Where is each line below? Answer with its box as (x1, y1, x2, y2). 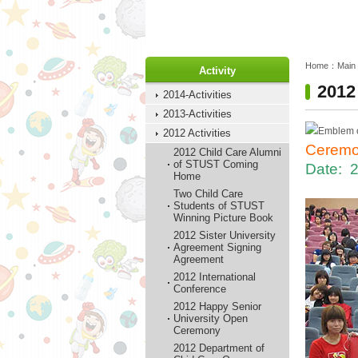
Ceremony (173, 324, 221, 336)
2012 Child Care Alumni (173, 146, 281, 158)
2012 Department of (173, 342, 265, 354)
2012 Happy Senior (173, 300, 261, 312)
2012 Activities (163, 127, 231, 139)
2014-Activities (163, 89, 232, 101)
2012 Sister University (173, 229, 276, 241)
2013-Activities (163, 108, 232, 120)
